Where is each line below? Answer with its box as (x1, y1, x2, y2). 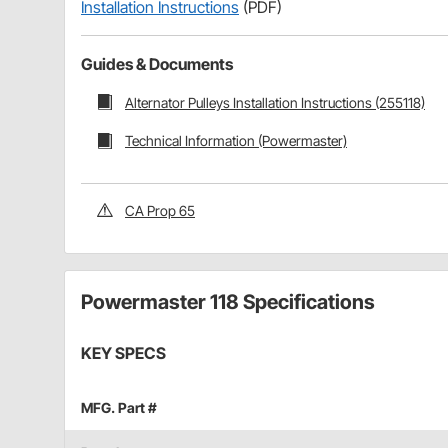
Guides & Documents (81, 53, 233, 74)
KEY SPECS (81, 342, 166, 363)
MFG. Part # (81, 398, 157, 416)
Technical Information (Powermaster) (125, 132, 347, 150)
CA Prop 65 (125, 201, 195, 219)
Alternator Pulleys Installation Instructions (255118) (125, 93, 425, 111)
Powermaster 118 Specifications (81, 289, 375, 314)
